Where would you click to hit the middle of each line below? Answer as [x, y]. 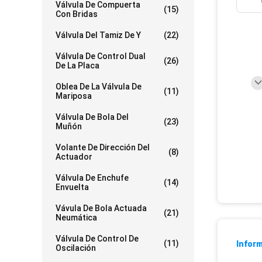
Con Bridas [77, 14]
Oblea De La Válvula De [99, 87]
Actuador [74, 157]
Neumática [76, 218]
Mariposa [74, 96]
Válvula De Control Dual [101, 56]
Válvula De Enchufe [92, 178]
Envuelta [72, 187]
